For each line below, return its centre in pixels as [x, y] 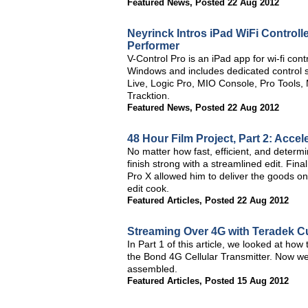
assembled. [152, 269]
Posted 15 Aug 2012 [247, 281]
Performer [153, 46]
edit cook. [148, 188]
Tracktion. [148, 96]
